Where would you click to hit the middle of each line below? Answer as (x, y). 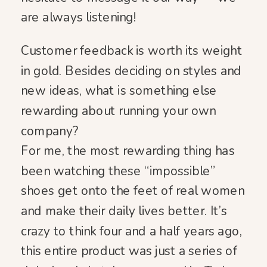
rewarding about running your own (119, 111)
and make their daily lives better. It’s (124, 211)
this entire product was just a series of (129, 251)
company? (50, 131)
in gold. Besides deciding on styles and (131, 71)
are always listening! (79, 18)
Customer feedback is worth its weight (131, 51)
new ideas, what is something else (119, 91)
